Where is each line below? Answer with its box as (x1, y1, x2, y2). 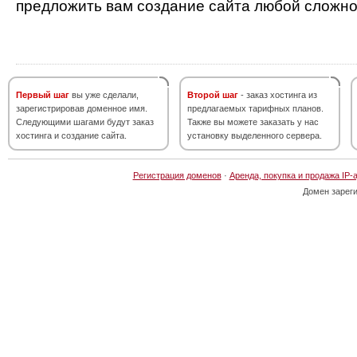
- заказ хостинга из (238, 90, 317, 100)
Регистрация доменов (132, 171, 222, 180)
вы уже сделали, (69, 90, 139, 100)
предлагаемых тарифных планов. (187, 104, 324, 113)
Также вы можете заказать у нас (187, 117, 319, 127)
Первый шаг (16, 90, 69, 100)
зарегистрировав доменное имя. (16, 104, 147, 113)
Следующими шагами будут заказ (16, 117, 154, 127)
